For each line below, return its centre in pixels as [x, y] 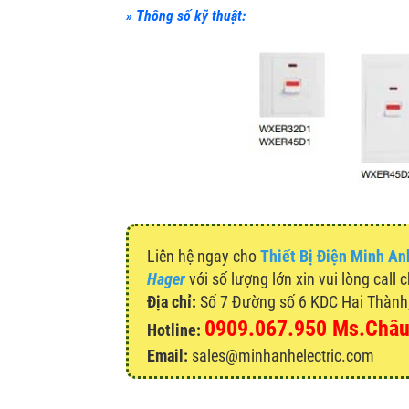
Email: [168, 355]
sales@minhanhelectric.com [281, 355]
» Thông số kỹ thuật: [186, 16]
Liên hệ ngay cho [204, 256]
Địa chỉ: [172, 301]
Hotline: [174, 330]
